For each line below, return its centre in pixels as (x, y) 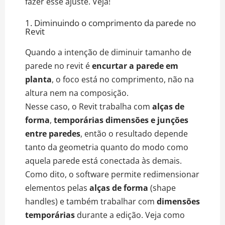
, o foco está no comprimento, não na (123, 79)
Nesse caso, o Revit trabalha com (89, 106)
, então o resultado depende (134, 133)
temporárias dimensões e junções (120, 120)
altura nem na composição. (78, 93)
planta (38, 79)
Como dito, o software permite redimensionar (112, 174)
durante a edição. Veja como (130, 215)
